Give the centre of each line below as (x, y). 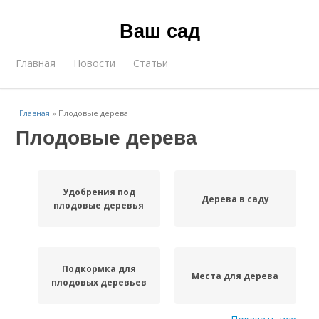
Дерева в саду (235, 199)
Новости (95, 63)
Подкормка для (99, 269)
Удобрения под (99, 192)
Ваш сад (159, 30)
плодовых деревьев (99, 282)
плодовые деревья (99, 205)
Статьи (151, 63)
